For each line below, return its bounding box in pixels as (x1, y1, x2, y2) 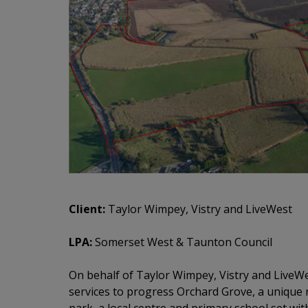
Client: (69, 201, 105, 217)
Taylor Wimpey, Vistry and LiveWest (105, 201, 292, 217)
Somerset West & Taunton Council (92, 234, 272, 250)
